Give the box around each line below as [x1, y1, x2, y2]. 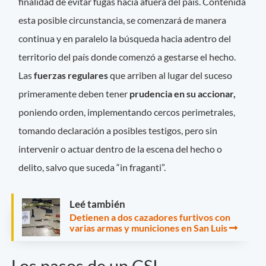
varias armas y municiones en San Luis [69, 221, 229, 233]
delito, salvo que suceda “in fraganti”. [18, 161, 166, 173]
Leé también [69, 197, 125, 210]
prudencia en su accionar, [128, 87, 236, 99]
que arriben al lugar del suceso [108, 69, 233, 81]
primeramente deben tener [18, 87, 128, 99]
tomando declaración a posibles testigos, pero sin [18, 124, 218, 136]
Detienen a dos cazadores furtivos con [69, 211, 230, 223]
